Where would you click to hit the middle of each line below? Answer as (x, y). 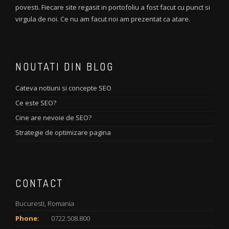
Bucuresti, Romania (45, 203)
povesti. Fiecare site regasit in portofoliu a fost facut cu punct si (113, 7)
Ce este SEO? (36, 102)
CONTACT (39, 183)
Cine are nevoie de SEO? (53, 117)
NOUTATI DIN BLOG (65, 66)
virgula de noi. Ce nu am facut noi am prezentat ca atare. (103, 19)
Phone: (27, 218)
